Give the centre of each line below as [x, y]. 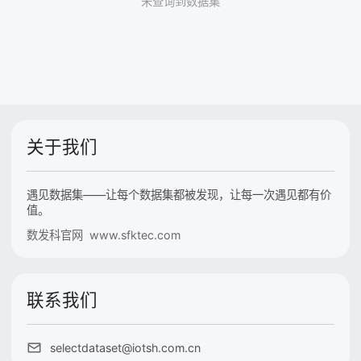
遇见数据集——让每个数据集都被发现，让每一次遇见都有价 [179, 194]
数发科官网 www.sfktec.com [104, 234]
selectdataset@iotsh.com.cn [126, 347]
